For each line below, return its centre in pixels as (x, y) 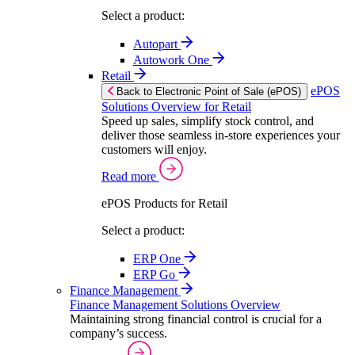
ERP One (158, 259)
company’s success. (118, 333)
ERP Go (156, 275)
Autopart (157, 44)
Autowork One (173, 60)
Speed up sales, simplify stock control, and (208, 121)
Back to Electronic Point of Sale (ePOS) (209, 92)
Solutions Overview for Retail (176, 107)
